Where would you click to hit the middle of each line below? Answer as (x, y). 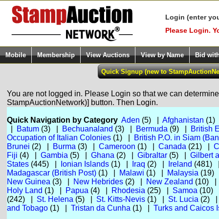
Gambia (54, 155)
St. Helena (55, 199)
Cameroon (117, 146)
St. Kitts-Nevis (120, 199)
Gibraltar (152, 155)
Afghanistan (183, 120)
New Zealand (169, 182)
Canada (172, 146)
